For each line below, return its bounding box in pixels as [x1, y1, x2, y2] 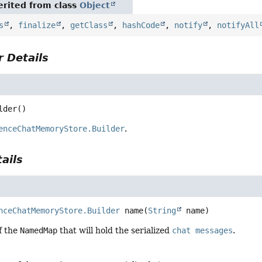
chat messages [172, 226, 233, 236]
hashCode [122, 20, 160, 30]
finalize [18, 20, 56, 30]
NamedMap [20, 226, 58, 236]
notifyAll [217, 20, 260, 30]
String [148, 206, 177, 216]
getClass [70, 20, 108, 30]
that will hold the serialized [57, 226, 173, 236]
